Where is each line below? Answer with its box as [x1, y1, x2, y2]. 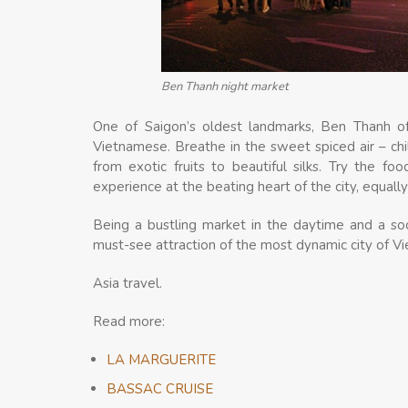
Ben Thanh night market [161, 77, 289, 95]
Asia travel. [93, 274, 162, 292]
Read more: [93, 312, 165, 331]
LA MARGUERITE [107, 351, 216, 369]
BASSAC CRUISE [107, 380, 213, 398]
